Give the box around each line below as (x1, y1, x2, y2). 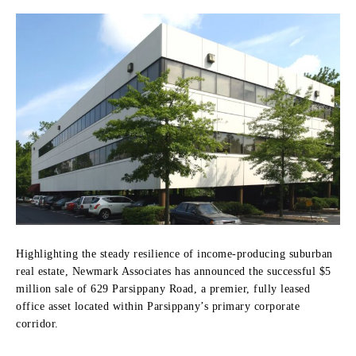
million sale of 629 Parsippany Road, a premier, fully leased (16, 282, 310, 295)
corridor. (16, 317, 59, 330)
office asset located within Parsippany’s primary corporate (16, 300, 300, 312)
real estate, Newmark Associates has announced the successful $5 (16, 265, 331, 277)
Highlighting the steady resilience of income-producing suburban (16, 247, 333, 260)
